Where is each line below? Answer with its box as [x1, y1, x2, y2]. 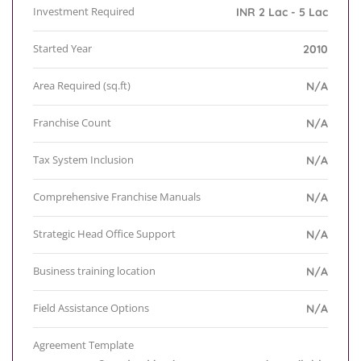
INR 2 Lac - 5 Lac [236, 5, 328, 20]
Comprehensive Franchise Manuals [33, 189, 201, 205]
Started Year [33, 41, 92, 56]
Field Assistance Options [33, 301, 149, 316]
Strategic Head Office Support [33, 226, 176, 242]
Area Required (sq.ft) [33, 78, 131, 93]
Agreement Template [33, 338, 134, 353]
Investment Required [33, 4, 135, 19]
